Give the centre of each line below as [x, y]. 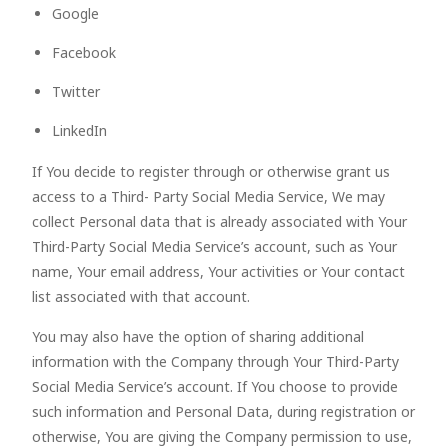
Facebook [84, 52]
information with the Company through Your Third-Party [215, 361]
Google [75, 13]
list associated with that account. [141, 296]
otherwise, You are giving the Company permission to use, [222, 436]
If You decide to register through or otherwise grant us [211, 171]
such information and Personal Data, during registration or [223, 411]
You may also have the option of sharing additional [198, 336]
